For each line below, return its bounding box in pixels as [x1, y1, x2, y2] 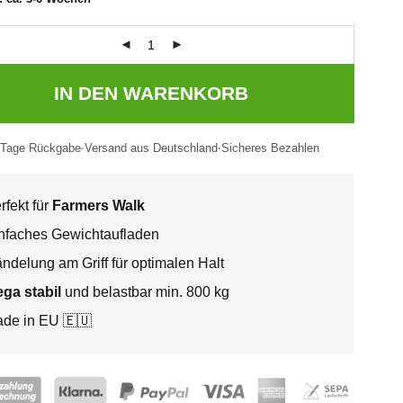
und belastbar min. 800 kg [60, 284, 229, 300]
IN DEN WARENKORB [54, 83, 248, 104]
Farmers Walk [51, 198, 145, 214]
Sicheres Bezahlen [220, 141, 319, 156]
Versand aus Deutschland [84, 141, 218, 156]
